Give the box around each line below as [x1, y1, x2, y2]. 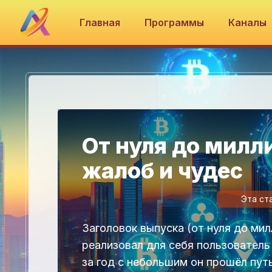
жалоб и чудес [82, 157, 243, 184]
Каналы [228, 16, 270, 29]
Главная [80, 16, 121, 29]
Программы [144, 16, 205, 29]
